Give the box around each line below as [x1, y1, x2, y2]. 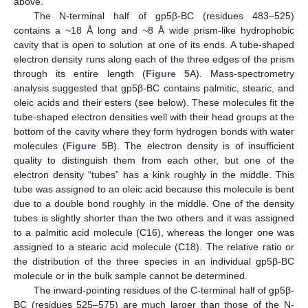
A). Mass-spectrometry [189, 68, 295, 80]
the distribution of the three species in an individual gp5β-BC [14, 256, 294, 267]
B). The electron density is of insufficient [107, 140, 294, 152]
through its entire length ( [14, 68, 146, 80]
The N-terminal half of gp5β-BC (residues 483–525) [33, 10, 294, 22]
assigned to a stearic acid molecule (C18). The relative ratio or [14, 241, 294, 253]
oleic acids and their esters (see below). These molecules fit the [14, 97, 294, 109]
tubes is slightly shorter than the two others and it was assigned [14, 212, 294, 224]
